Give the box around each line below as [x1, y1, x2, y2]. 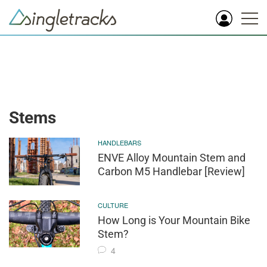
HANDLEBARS [98, 138, 142, 147]
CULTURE [98, 200, 129, 210]
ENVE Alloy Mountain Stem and [98, 151, 246, 164]
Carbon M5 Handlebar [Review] [98, 165, 246, 178]
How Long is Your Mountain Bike [98, 213, 251, 226]
